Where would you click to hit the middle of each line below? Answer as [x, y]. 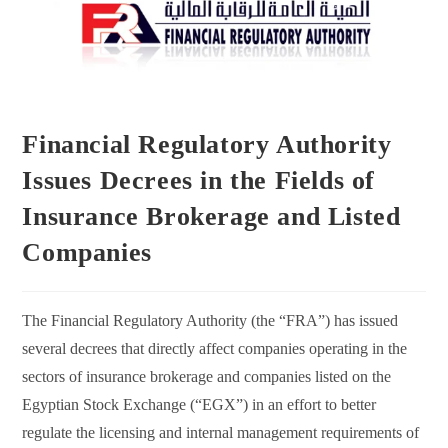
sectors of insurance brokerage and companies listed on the [207, 377]
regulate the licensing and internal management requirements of [221, 433]
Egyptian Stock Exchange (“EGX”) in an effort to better [199, 405]
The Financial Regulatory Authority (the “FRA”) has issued [210, 321]
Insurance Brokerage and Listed [211, 217]
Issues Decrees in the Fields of [199, 181]
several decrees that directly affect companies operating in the [215, 349]
